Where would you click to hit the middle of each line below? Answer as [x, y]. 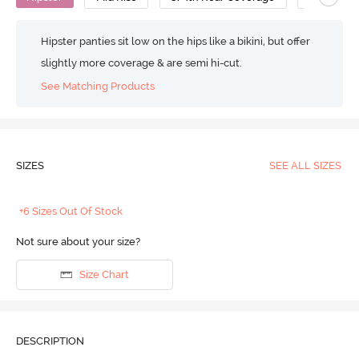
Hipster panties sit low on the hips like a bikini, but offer [176, 41]
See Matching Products [98, 86]
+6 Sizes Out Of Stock [71, 211]
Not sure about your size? [78, 241]
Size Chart [104, 275]
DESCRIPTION [50, 341]
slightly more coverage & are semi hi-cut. [142, 63]
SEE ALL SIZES [305, 165]
